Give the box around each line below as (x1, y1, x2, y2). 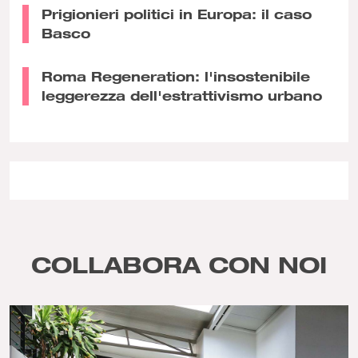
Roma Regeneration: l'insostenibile (42, 67, 310, 85)
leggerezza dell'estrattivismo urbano (42, 86, 322, 104)
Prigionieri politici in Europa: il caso (42, 5, 312, 22)
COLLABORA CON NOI (31, 250, 327, 278)
